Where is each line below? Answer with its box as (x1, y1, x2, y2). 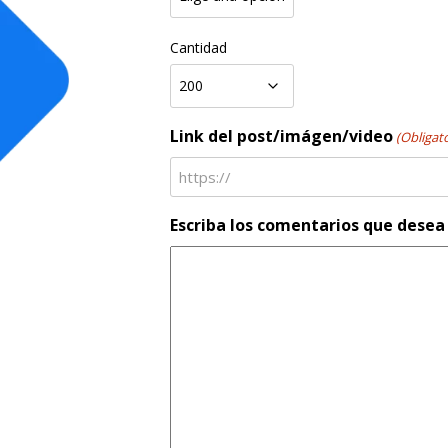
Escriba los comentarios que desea (169, 214, 445, 236)
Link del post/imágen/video (169, 125, 393, 147)
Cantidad (169, 38, 227, 57)
